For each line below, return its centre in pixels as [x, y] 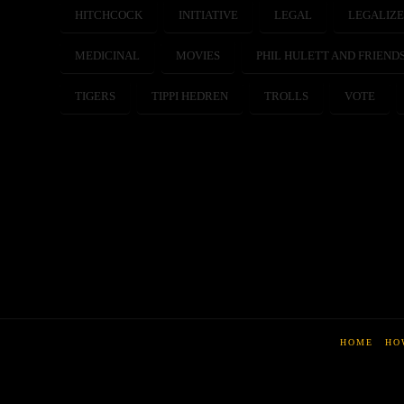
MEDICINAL [108, 55]
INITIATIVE [209, 14]
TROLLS [287, 96]
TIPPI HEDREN [190, 96]
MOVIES [198, 55]
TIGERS [96, 96]
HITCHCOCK [109, 14]
